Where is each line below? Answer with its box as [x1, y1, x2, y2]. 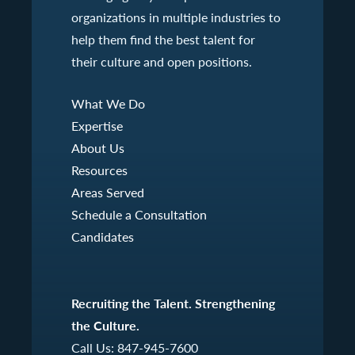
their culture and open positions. [71, 52, 252, 70]
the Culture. [71, 315, 139, 334]
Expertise [71, 116, 123, 134]
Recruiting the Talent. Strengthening [71, 293, 275, 312]
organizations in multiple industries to [71, 8, 281, 25]
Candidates [71, 227, 134, 245]
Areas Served [71, 183, 144, 200]
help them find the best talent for [71, 30, 255, 48]
